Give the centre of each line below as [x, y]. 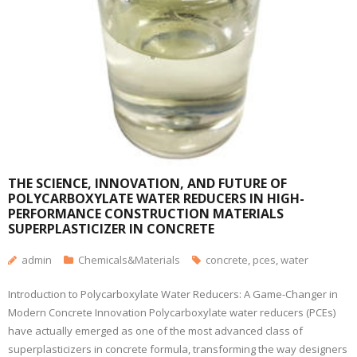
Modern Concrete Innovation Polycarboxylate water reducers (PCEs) [172, 312]
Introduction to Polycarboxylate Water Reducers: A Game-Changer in [173, 294]
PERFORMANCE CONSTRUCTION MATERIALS [146, 214]
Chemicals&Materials [129, 260]
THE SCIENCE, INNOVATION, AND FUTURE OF [147, 183]
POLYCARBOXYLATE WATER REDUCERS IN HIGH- [156, 198]
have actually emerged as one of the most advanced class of [155, 331]
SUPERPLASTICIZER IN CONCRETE [111, 229]
